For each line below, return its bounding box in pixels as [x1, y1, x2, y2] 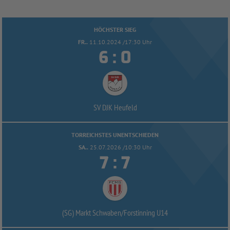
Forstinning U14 [124, 207, 168, 218]
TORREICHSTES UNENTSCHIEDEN [71, 130, 159, 139]
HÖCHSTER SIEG [94, 25, 136, 33]
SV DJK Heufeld [93, 102, 137, 112]
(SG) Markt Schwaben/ [62, 207, 124, 218]
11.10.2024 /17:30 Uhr [89, 37, 152, 46]
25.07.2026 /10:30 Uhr [89, 143, 152, 151]
